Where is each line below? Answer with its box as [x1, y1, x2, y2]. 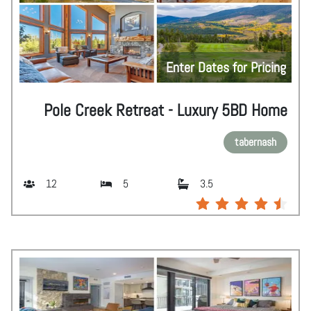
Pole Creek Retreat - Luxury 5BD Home [44, 99, 287, 121]
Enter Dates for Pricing [166, 58, 286, 77]
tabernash [235, 135, 276, 150]
